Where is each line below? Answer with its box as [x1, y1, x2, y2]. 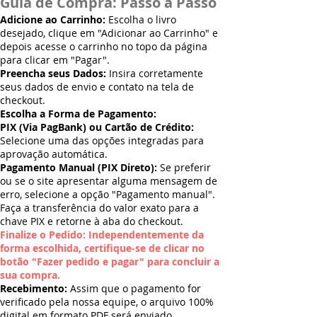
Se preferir [157, 160, 211, 174]
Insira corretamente [106, 66, 203, 80]
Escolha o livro [108, 12, 176, 26]
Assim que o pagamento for [67, 281, 201, 295]
